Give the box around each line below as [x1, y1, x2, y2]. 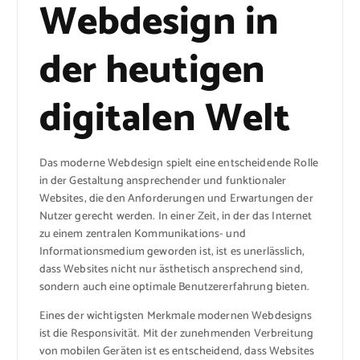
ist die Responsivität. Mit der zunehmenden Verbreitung [39, 324, 314, 343]
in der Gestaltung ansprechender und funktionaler [39, 171, 287, 190]
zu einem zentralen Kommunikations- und [39, 224, 246, 243]
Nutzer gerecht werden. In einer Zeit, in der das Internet [39, 207, 313, 226]
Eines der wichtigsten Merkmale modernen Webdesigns [39, 306, 313, 325]
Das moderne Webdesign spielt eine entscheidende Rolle [39, 153, 318, 173]
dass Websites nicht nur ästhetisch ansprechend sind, [39, 260, 303, 279]
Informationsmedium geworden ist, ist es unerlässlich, [39, 242, 305, 261]
